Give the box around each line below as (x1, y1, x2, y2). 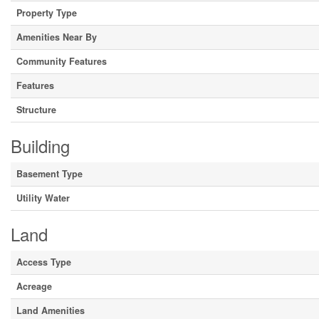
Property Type (16, 6, 77, 19)
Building (11, 133, 70, 158)
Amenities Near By (16, 31, 97, 43)
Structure (16, 103, 56, 116)
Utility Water (16, 192, 70, 204)
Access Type (16, 256, 71, 268)
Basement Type (16, 167, 83, 180)
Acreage (16, 280, 52, 293)
